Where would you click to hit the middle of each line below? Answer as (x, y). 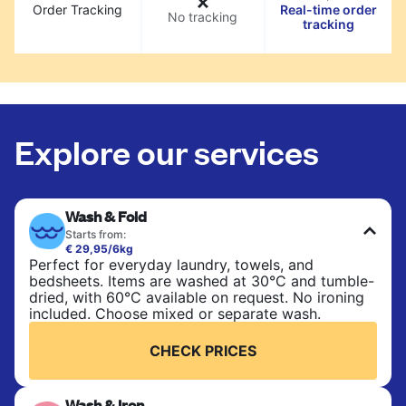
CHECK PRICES (203, 350)
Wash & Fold (106, 216)
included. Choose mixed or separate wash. (175, 313)
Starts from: (96, 234)
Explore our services (167, 150)
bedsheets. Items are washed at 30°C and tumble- (202, 280)
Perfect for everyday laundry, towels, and (171, 264)
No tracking (203, 16)
